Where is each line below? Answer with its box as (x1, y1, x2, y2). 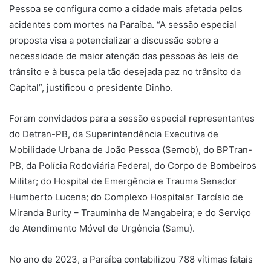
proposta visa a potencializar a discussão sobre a (9, 34, 218, 46)
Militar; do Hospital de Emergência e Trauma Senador (9, 175, 237, 187)
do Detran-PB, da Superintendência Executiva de (9, 128, 218, 140)
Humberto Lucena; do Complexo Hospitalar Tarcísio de (9, 191, 243, 203)
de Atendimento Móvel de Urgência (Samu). (9, 223, 195, 234)
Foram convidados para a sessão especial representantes (9, 113, 255, 124)
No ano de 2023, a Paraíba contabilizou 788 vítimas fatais (9, 253, 253, 265)
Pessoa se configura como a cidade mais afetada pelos (9, 3, 243, 15)
